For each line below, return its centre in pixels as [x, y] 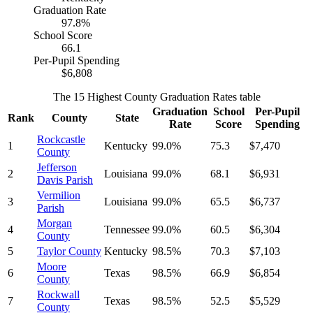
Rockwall [58, 295]
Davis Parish [65, 180]
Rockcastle [61, 140]
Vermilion [59, 196]
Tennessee [127, 230]
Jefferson [57, 168]
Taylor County [69, 252]
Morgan [54, 224]
